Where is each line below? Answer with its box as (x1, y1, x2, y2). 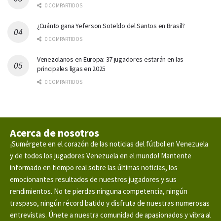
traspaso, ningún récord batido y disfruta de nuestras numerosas (10, 198, 210, 208)
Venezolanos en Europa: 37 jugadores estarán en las (37, 54, 184, 64)
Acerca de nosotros (10, 125, 99, 140)
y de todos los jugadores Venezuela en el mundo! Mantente (10, 150, 191, 160)
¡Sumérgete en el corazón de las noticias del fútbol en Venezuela (10, 139, 208, 148)
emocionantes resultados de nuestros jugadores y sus (10, 174, 177, 184)
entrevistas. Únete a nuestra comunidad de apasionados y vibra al (10, 210, 211, 220)
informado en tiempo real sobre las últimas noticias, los (10, 162, 178, 172)
